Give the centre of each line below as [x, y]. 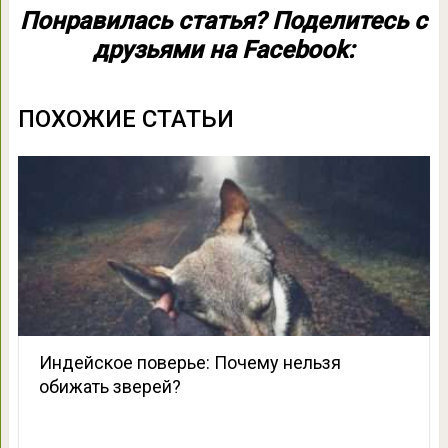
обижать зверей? [109, 386]
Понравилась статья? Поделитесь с [224, 20]
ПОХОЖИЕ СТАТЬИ [125, 118]
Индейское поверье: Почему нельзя [189, 362]
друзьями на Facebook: [224, 49]
